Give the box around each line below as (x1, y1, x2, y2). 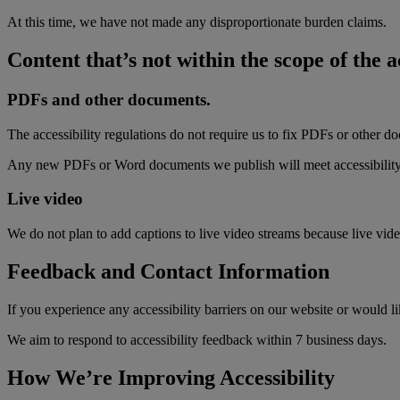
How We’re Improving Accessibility (7, 365, 335, 389)
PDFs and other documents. (7, 89, 211, 109)
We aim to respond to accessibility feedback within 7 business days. (7, 331, 387, 347)
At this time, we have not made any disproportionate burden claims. (7, 13, 387, 29)
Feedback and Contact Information (7, 259, 329, 283)
